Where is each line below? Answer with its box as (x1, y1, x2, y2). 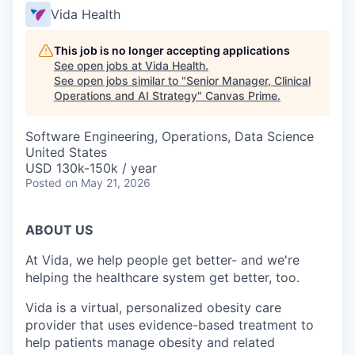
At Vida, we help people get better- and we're (25, 252, 300, 268)
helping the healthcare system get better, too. (25, 269, 300, 285)
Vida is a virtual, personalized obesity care (25, 300, 281, 315)
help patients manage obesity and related (25, 334, 275, 350)
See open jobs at (54, 59, 145, 72)
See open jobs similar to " (54, 74, 186, 87)
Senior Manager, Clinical (186, 74, 311, 87)
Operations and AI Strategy (54, 89, 197, 102)
